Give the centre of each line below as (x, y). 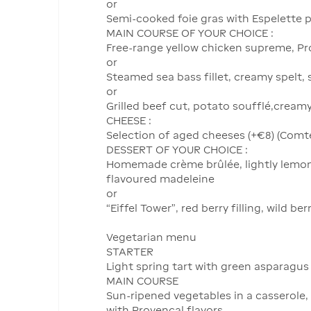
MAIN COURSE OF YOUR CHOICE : (190, 33)
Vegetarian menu (151, 237)
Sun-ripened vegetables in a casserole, (207, 296)
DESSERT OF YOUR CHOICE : (177, 150)
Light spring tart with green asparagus (208, 267)
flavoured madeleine (160, 179)
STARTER (130, 252)
